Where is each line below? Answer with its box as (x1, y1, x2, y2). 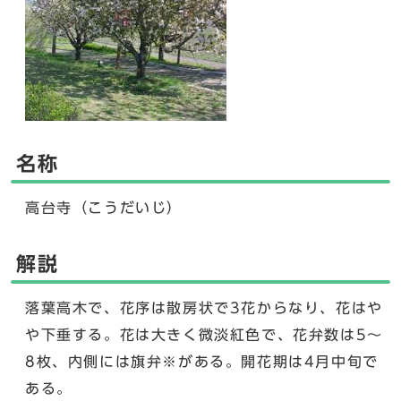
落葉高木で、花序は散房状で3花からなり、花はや (25, 301, 383, 315)
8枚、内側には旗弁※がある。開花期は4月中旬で (25, 354, 379, 369)
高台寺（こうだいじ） (25, 200, 183, 215)
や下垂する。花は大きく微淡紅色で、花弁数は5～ (25, 328, 383, 342)
